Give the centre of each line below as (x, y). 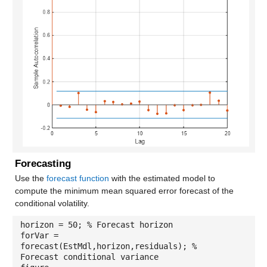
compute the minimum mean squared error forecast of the (124, 190)
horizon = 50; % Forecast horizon (96, 224)
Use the (30, 178)
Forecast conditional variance (89, 257)
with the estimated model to (162, 178)
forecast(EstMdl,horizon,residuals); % (108, 246)
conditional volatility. (52, 203)
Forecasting (43, 163)
